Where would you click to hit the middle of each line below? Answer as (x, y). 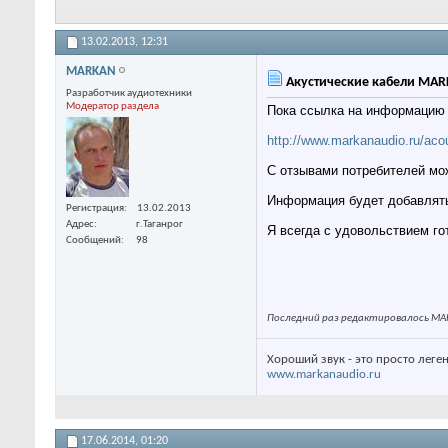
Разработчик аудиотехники (129, 94)
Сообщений (93, 240)
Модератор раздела (112, 107)
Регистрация (95, 208)
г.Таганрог (159, 224)
